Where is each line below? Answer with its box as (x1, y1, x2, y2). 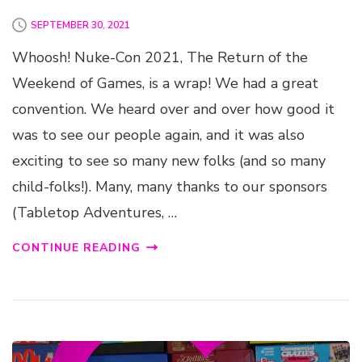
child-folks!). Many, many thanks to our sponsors (12, 177, 327, 197)
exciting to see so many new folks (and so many (12, 151, 326, 171)
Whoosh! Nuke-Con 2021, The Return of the (12, 48, 308, 68)
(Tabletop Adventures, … (12, 203, 177, 223)
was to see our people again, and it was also (12, 125, 305, 145)
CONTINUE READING (12, 240, 141, 256)
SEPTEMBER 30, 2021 (31, 18, 130, 32)
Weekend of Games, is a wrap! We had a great (12, 74, 318, 94)
